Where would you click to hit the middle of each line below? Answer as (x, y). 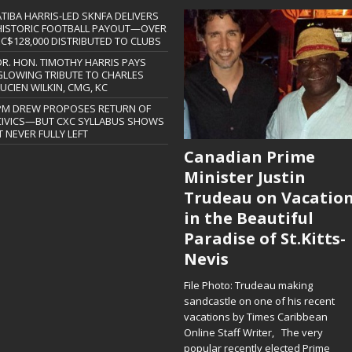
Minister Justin (244, 178)
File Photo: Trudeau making (248, 286)
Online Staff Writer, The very (253, 333)
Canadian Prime (249, 157)
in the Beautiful (248, 218)
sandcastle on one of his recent (259, 301)
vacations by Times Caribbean (255, 317)
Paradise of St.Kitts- (264, 239)
